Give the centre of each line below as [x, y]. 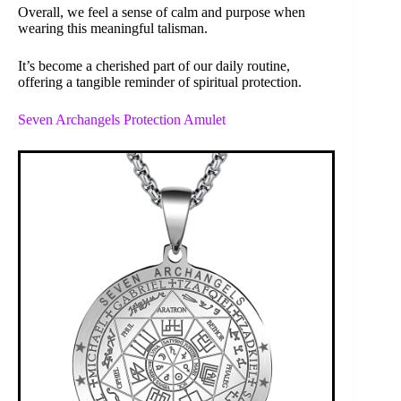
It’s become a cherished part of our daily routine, [154, 66]
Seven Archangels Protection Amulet [122, 120]
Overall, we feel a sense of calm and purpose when [162, 13]
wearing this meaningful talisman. [113, 29]
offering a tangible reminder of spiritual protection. [160, 82]
